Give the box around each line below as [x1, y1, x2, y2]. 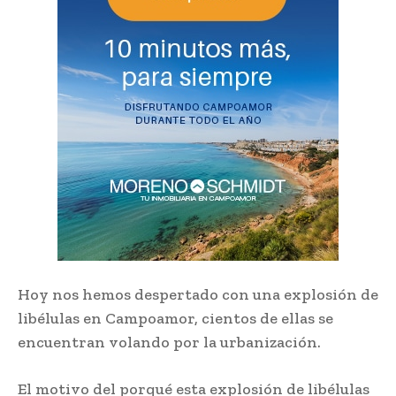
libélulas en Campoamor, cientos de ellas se [18, 308, 333, 329]
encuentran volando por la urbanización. [18, 332, 321, 353]
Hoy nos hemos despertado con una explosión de [18, 285, 378, 305]
